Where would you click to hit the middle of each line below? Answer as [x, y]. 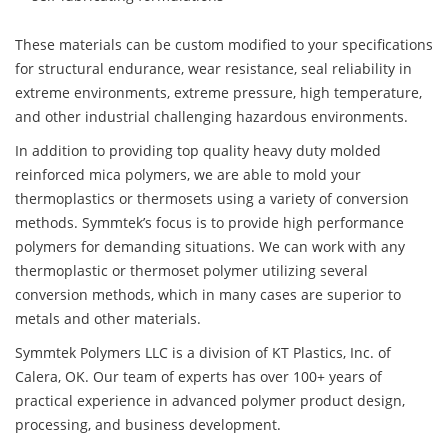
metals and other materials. [108, 319]
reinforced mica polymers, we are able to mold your [188, 175]
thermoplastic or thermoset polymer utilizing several [191, 271]
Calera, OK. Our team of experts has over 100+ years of [198, 377]
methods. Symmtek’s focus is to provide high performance [209, 223]
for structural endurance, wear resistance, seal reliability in [213, 69]
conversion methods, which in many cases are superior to [208, 295]
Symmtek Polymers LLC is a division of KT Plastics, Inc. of [203, 353]
